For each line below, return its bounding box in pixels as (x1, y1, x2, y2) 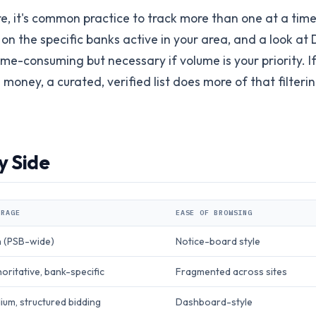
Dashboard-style (176, 296, 253, 309)
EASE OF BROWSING (176, 208, 253, 218)
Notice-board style (176, 235, 260, 248)
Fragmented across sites (176, 265, 287, 279)
